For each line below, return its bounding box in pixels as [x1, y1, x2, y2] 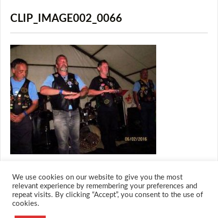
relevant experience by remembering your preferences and [12, 182, 197, 190]
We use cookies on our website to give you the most [12, 174, 182, 181]
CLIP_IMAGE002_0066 [10, 13, 122, 24]
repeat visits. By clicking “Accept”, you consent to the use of [12, 191, 203, 199]
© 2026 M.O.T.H [4, 205, 51, 212]
